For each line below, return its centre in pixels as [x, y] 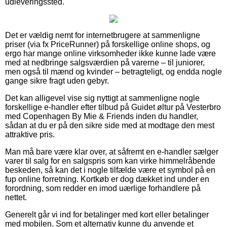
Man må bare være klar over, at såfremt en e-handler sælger [112, 152]
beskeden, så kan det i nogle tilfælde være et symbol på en [110, 170]
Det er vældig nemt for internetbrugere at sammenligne [103, 35]
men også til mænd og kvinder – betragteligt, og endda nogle [113, 71]
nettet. [16, 197]
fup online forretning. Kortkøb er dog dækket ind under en [107, 179]
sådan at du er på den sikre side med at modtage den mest [110, 125]
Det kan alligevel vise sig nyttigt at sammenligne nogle [102, 98]
